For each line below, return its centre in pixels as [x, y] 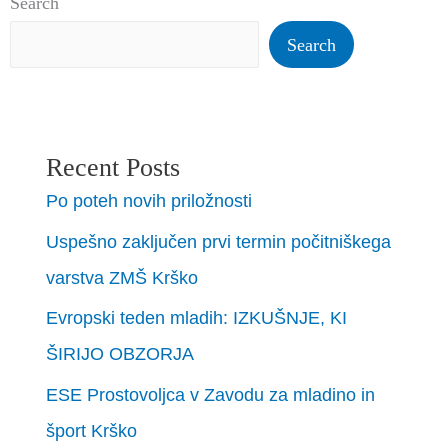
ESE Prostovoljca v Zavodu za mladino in [211, 394]
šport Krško [92, 430]
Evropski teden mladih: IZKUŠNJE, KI [197, 318]
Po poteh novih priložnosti [149, 201]
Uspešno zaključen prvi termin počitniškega [219, 241]
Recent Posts [113, 168]
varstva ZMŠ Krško [122, 277]
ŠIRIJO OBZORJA [120, 354]
